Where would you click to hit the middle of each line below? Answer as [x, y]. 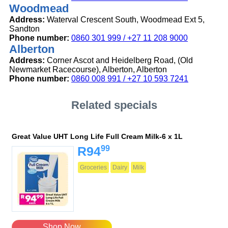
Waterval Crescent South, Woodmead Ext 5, [125, 20]
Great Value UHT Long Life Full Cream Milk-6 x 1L [97, 137]
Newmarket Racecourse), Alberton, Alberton [88, 70]
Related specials [114, 105]
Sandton [24, 29]
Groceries [93, 168]
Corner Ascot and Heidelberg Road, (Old [119, 61]
